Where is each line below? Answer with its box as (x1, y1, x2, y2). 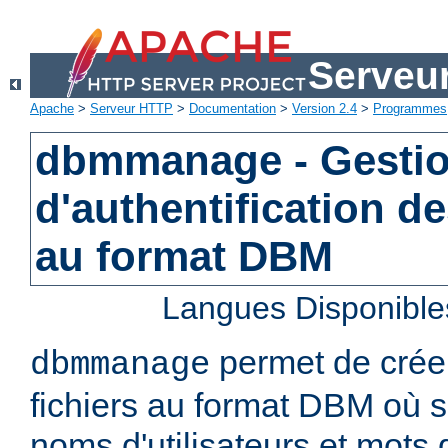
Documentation (189, 101, 276, 117)
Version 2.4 (292, 101, 357, 117)
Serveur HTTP (90, 101, 173, 117)
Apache (30, 101, 74, 117)
